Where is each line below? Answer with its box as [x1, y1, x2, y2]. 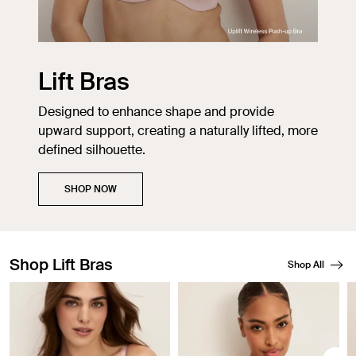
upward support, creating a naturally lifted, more [38, 122, 318, 139]
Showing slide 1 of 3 [9, 281, 122, 299]
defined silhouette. [38, 141, 145, 158]
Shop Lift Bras [10, 253, 113, 275]
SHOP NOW [64, 182, 117, 195]
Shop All [288, 257, 324, 271]
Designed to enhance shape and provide [38, 103, 274, 120]
